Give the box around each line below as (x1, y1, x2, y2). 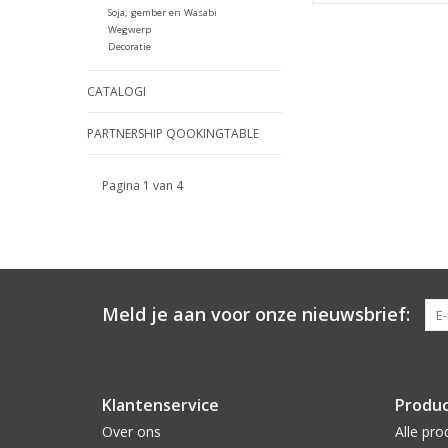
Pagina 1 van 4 (102, 177, 183, 195)
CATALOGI (87, 83, 146, 101)
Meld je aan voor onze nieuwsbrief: (102, 302, 410, 327)
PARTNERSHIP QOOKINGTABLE (87, 125, 259, 143)
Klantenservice (102, 394, 219, 417)
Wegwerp (107, 23, 151, 37)
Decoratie (107, 40, 151, 54)
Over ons (102, 422, 161, 442)
